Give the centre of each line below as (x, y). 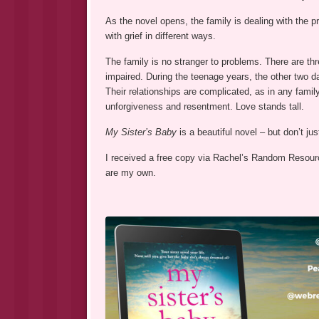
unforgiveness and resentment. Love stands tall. (204, 107)
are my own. (130, 173)
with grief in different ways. (160, 36)
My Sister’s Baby (142, 132)
